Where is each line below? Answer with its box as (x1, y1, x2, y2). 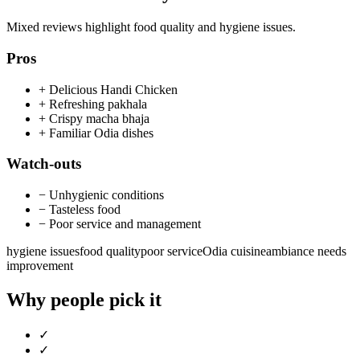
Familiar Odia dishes (49, 125, 153, 140)
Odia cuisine (202, 244, 266, 259)
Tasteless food (49, 202, 121, 217)
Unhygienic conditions (49, 188, 164, 202)
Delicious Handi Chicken (49, 82, 178, 96)
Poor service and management (49, 217, 201, 231)
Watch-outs (6, 155, 81, 173)
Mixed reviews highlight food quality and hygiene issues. (6, 20, 296, 35)
